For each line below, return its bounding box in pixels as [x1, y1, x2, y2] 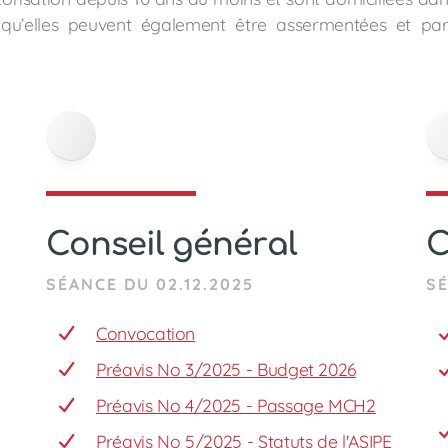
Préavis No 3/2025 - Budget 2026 [96, 358, 357, 380]
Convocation [96, 322, 196, 344]
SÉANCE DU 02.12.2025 [46, 274, 254, 294]
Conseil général [46, 227, 297, 262]
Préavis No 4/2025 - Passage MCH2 [96, 394, 376, 416]
